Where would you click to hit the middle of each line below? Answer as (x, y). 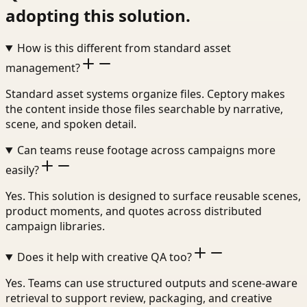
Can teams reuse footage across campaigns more (146, 150)
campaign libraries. (55, 226)
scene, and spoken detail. (71, 124)
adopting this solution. (98, 16)
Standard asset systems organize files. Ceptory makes (145, 94)
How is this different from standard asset (124, 48)
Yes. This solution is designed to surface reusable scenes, (153, 196)
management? (43, 68)
